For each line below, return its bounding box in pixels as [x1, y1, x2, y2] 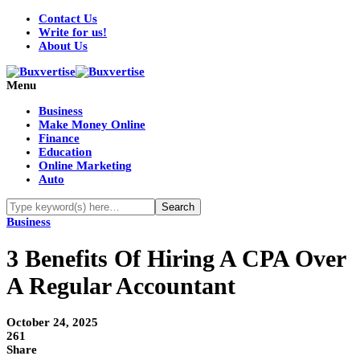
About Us [39, 39, 88, 52]
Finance [39, 132, 80, 145]
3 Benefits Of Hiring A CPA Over [6, 245, 346, 272]
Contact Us [39, 12, 97, 25]
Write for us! [39, 26, 107, 39]
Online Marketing [39, 159, 132, 172]
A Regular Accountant [6, 272, 235, 300]
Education [39, 145, 92, 158]
